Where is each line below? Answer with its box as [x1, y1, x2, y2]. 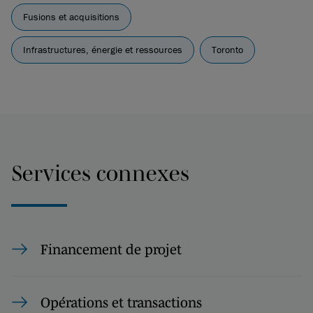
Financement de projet [41, 241, 182, 257]
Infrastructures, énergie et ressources [23, 43, 182, 56]
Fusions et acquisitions [23, 10, 119, 23]
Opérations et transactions [41, 294, 202, 310]
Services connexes [11, 160, 189, 185]
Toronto [212, 43, 243, 56]
